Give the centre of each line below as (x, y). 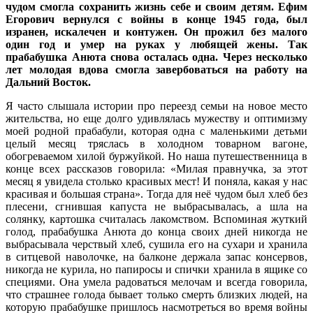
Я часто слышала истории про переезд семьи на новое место (156, 105)
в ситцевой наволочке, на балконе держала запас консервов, (156, 256)
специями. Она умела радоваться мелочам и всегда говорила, (156, 282)
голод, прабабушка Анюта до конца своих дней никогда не (156, 231)
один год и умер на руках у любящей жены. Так (156, 44)
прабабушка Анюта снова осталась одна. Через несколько (156, 57)
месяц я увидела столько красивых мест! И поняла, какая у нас (156, 181)
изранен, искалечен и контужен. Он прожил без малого (156, 31)
